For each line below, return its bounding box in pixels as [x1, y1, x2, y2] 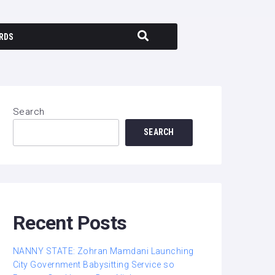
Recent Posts [13, 211, 127, 234]
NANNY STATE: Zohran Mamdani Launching [13, 246, 194, 256]
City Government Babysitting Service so [13, 259, 175, 269]
